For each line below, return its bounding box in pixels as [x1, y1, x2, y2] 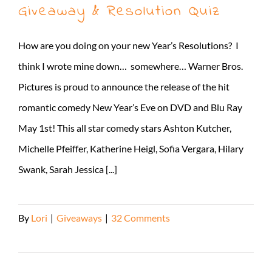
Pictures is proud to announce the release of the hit [18, 80, 229, 92]
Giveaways [56, 211, 102, 223]
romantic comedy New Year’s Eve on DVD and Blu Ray [18, 101, 242, 113]
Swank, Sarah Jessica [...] [18, 163, 117, 175]
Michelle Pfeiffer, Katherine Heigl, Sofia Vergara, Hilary [18, 142, 243, 154]
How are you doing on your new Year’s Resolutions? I [18, 39, 239, 51]
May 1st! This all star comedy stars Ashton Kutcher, [18, 121, 231, 134]
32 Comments [111, 211, 170, 223]
